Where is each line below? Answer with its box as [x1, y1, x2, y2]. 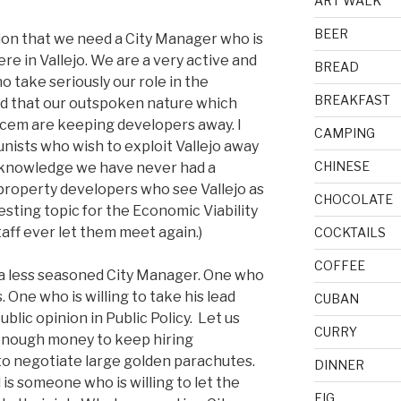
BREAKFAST [313, 91, 390, 107]
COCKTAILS [313, 224, 386, 240]
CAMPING [313, 124, 375, 141]
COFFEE [313, 257, 365, 273]
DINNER [313, 356, 364, 372]
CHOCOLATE [313, 191, 393, 207]
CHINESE [313, 158, 370, 174]
